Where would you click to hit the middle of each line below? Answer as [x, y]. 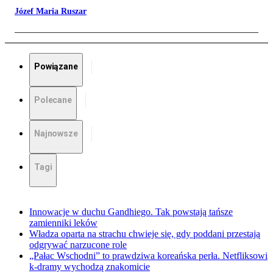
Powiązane [56, 67]
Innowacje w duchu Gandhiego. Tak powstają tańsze [131, 212]
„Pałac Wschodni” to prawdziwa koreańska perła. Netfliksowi [148, 256]
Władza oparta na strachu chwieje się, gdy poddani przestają [145, 234]
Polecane [53, 100]
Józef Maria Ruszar [51, 12]
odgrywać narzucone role [78, 245]
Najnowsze [56, 134]
